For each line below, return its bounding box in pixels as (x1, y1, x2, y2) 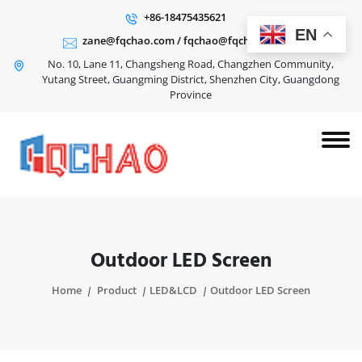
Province (170, 87, 212, 102)
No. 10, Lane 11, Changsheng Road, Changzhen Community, (48, 57, 334, 71)
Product (97, 283, 137, 297)
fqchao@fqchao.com (183, 33, 287, 48)
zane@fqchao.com (82, 33, 175, 48)
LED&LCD (149, 283, 197, 297)
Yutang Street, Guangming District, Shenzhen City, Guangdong (42, 72, 339, 86)
